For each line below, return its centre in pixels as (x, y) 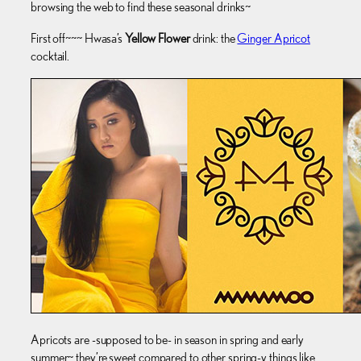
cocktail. (50, 56)
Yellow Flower (157, 38)
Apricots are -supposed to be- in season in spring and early (168, 340)
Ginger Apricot (274, 38)
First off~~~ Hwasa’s (78, 38)
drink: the (214, 38)
